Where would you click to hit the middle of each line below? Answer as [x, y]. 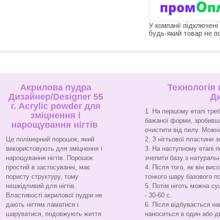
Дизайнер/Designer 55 [55, 96]
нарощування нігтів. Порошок [49, 158]
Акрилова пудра [55, 87]
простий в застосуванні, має [48, 167]
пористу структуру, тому [42, 176]
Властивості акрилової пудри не [54, 195]
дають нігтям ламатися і [42, 204]
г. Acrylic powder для [55, 106]
